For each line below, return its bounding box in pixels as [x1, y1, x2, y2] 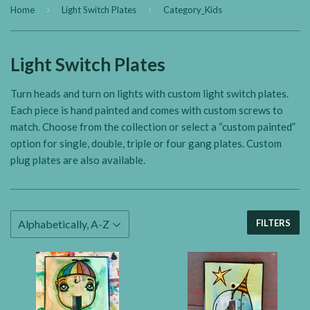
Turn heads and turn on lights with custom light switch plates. [10, 87, 289, 100]
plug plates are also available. [10, 154, 145, 166]
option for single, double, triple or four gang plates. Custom [10, 137, 282, 149]
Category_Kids [163, 4, 222, 15]
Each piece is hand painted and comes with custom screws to [10, 104, 283, 116]
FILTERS [256, 217, 291, 228]
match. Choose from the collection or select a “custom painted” [10, 120, 295, 133]
